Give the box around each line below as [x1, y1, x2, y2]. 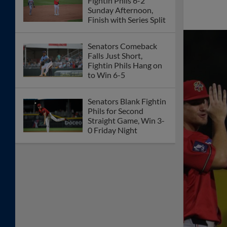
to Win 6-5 [88, 70, 125, 80]
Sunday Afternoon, [88, 5, 153, 15]
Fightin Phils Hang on [88, 60, 162, 70]
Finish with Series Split [88, 15, 166, 25]
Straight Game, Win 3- [88, 116, 165, 126]
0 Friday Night [88, 125, 137, 135]
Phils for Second [88, 106, 143, 116]
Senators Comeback [88, 41, 157, 51]
